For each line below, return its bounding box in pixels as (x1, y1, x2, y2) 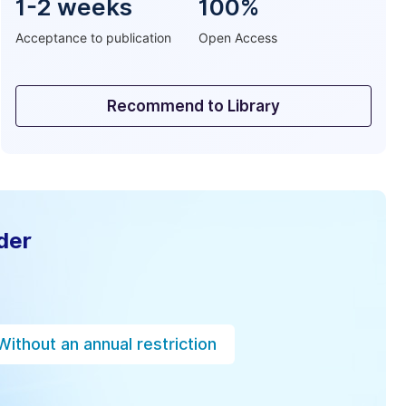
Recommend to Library (107, 97, 280, 115)
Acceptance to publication (15, 31, 171, 45)
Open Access (198, 31, 277, 45)
